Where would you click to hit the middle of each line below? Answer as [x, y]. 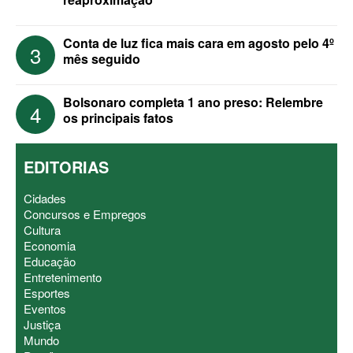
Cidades [45, 199]
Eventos [45, 309]
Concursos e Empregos [85, 214]
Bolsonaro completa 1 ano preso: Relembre [193, 102]
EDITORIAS [66, 167]
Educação [50, 262]
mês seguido [102, 59]
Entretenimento [63, 277]
